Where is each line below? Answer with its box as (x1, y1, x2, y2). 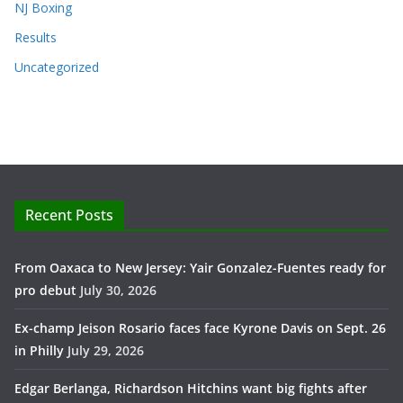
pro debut (14, 282, 76, 300)
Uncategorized (14, 58, 99, 76)
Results (14, 29, 57, 47)
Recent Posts (25, 205, 113, 226)
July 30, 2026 (80, 282, 157, 300)
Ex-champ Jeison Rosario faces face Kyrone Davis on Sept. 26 (14, 319, 386, 337)
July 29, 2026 (67, 342, 144, 360)
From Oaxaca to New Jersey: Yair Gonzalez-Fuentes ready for (14, 259, 386, 277)
